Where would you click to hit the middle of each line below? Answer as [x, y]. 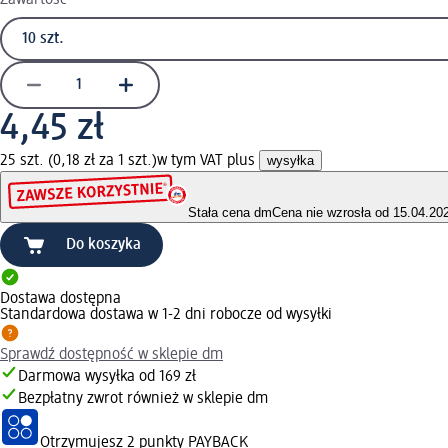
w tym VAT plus [208, 160]
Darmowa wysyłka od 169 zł [107, 377]
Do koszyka [103, 245]
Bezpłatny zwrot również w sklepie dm [143, 399]
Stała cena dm [230, 213]
